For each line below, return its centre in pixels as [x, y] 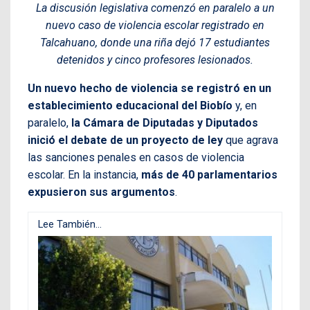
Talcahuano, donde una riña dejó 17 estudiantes [155, 42]
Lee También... [70, 224]
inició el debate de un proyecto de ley [125, 140]
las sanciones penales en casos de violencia [136, 157]
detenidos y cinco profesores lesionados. [155, 60]
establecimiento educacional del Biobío [130, 105]
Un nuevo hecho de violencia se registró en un [149, 88]
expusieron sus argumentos [101, 192]
